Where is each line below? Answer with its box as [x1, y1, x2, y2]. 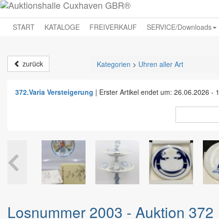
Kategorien [97, 59, 131, 69]
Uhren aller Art [138, 59, 183, 69]
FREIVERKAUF [89, 22, 137, 32]
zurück [21, 59, 43, 68]
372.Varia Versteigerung [15, 87, 93, 97]
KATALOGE [44, 22, 80, 32]
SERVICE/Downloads [147, 22, 212, 32]
